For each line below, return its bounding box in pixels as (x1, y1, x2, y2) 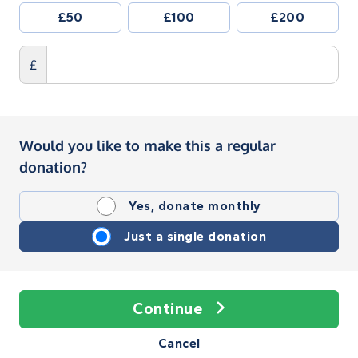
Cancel (157, 335, 201, 351)
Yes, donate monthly (129, 197, 261, 213)
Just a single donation (124, 228, 266, 244)
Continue (133, 299, 203, 318)
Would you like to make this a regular (19, 136, 276, 154)
